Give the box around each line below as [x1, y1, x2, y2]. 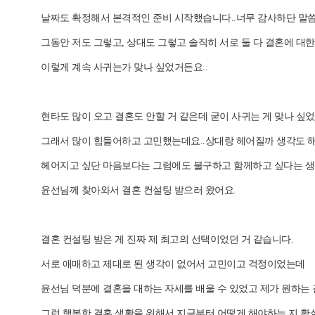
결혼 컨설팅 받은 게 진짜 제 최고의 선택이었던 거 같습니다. [41, 234, 293, 245]
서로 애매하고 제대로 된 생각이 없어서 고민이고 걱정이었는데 [41, 259, 305, 270]
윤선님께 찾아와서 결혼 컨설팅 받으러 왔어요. [41, 185, 236, 196]
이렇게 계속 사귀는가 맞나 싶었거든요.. [41, 62, 207, 73]
